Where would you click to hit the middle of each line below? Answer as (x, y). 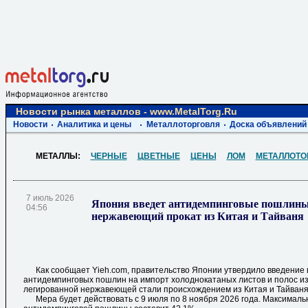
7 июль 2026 (50, 198)
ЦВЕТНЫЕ (158, 156)
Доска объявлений (268, 125)
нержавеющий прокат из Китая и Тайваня (198, 216)
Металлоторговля (183, 125)
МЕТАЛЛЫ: (63, 156)
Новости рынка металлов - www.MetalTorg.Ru (126, 112)
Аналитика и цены (94, 125)
